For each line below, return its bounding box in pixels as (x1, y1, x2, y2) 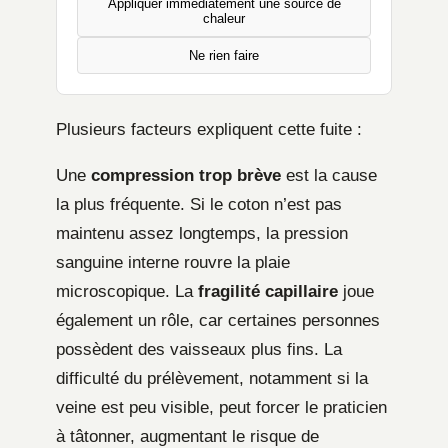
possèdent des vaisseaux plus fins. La (56, 340, 342, 360)
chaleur (203, 11, 245, 27)
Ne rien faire (189, 48, 259, 64)
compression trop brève (91, 166, 281, 186)
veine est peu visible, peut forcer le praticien (56, 398, 387, 418)
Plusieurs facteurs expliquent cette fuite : (56, 120, 362, 140)
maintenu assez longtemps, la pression (56, 224, 348, 244)
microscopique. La (56, 282, 198, 302)
